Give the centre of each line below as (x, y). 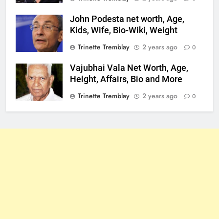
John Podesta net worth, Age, (127, 19)
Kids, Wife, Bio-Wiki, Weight (124, 30)
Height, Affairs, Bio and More (126, 79)
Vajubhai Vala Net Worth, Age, (129, 68)
